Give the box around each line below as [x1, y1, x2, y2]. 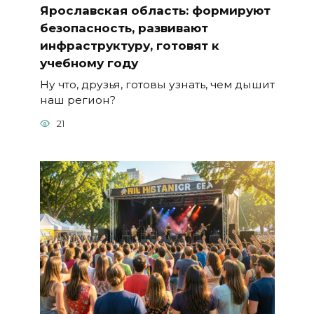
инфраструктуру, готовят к [39, 38, 219, 53]
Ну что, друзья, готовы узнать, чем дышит [39, 77, 275, 91]
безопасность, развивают [39, 20, 208, 35]
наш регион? [39, 93, 116, 107]
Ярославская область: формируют [39, 3, 271, 18]
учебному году [39, 55, 138, 70]
